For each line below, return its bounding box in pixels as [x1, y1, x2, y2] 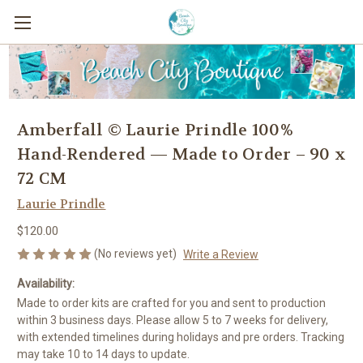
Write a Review [182, 247, 258, 261]
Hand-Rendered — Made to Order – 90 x [17, 143, 346, 164]
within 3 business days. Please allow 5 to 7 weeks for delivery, [17, 314, 328, 327]
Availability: [17, 277, 75, 291]
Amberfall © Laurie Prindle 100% [17, 119, 293, 140]
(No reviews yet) [94, 246, 177, 260]
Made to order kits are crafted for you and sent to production [17, 297, 326, 310]
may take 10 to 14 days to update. [17, 348, 190, 361]
